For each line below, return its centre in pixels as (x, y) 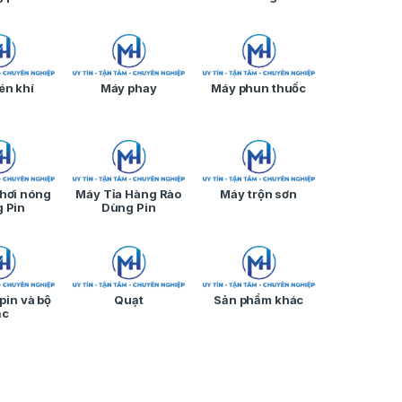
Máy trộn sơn (258, 194)
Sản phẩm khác (259, 300)
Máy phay (128, 88)
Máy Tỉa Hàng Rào (129, 194)
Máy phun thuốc (259, 88)
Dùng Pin (128, 208)
